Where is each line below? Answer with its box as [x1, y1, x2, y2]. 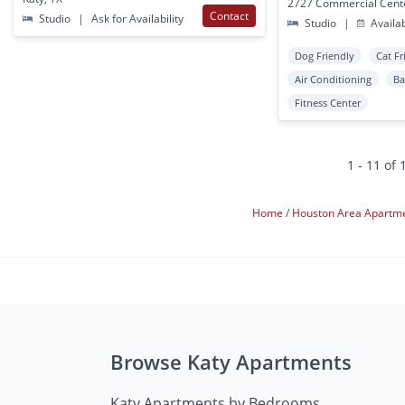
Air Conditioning [295, 72, 372, 87]
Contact [210, 8, 250, 24]
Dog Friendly [295, 49, 355, 63]
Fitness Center [295, 96, 362, 110]
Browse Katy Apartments [110, 348, 352, 376]
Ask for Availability [89, 11, 184, 27]
